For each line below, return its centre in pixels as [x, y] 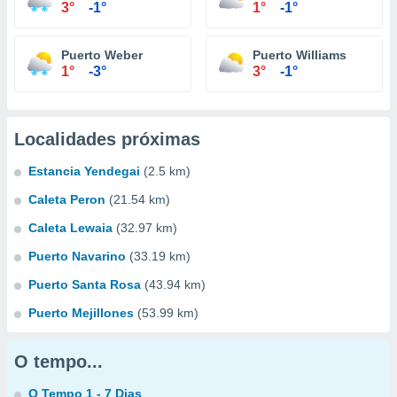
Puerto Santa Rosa [85, 284]
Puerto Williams [300, 55]
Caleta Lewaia [70, 228]
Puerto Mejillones [81, 313]
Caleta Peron [67, 199]
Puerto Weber [102, 55]
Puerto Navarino [77, 256]
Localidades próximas [107, 139]
